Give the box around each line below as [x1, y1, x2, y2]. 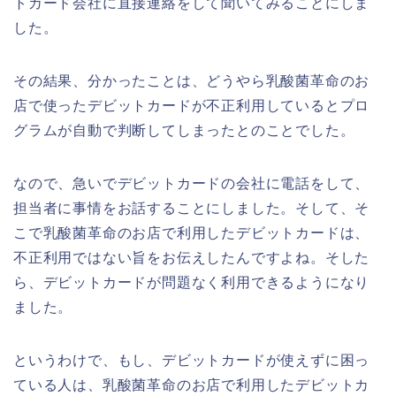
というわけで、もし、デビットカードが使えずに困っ [13, 352, 370, 368]
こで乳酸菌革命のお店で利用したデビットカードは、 [13, 225, 370, 240]
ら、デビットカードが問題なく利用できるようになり [13, 274, 370, 290]
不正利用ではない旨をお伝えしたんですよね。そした [13, 249, 370, 265]
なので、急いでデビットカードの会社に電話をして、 [13, 175, 370, 191]
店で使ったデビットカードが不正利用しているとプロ [13, 97, 370, 113]
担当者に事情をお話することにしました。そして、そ [13, 200, 370, 216]
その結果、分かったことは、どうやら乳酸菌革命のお [13, 72, 370, 88]
